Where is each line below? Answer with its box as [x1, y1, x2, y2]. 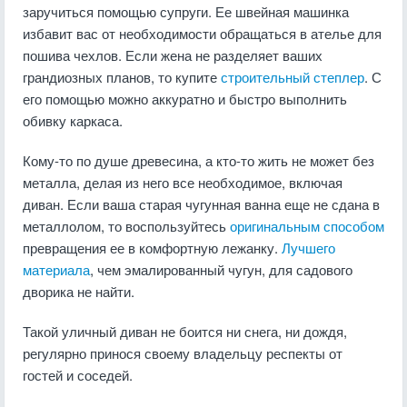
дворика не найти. [23, 282, 134, 301]
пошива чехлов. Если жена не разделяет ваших [23, 45, 323, 65]
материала [23, 260, 90, 279]
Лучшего [282, 238, 335, 257]
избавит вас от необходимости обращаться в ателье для [23, 24, 382, 43]
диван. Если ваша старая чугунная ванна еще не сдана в [23, 194, 380, 213]
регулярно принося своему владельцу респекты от [23, 343, 342, 362]
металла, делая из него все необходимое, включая [23, 173, 342, 192]
